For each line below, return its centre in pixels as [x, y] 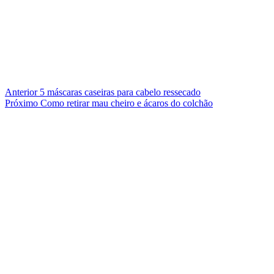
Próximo [21, 103]
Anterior [21, 92]
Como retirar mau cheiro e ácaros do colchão [125, 103]
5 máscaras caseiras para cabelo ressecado [119, 92]
